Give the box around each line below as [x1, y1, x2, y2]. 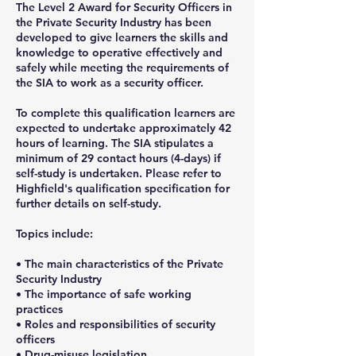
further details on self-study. [16, 195, 161, 211]
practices [16, 301, 63, 316]
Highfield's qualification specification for [16, 180, 230, 195]
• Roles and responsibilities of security [16, 316, 215, 331]
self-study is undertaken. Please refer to [16, 165, 222, 180]
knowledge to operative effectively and [16, 44, 222, 60]
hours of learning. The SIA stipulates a [16, 135, 214, 150]
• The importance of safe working [16, 286, 192, 301]
